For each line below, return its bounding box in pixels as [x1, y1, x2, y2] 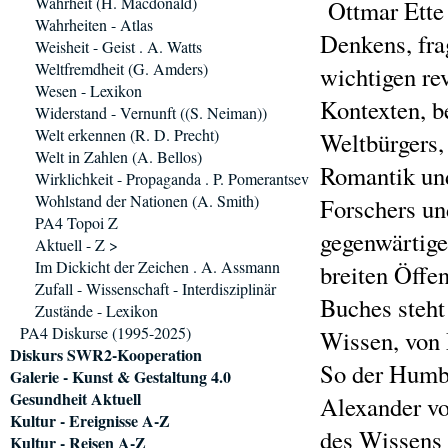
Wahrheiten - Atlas [35, 14, 153, 35]
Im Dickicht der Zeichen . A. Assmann [35, 256, 280, 277]
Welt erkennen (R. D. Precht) [35, 124, 219, 145]
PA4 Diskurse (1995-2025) [20, 322, 191, 343]
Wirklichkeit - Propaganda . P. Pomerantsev [35, 168, 309, 189]
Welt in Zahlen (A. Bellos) [35, 146, 202, 167]
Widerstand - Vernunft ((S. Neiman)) [35, 102, 267, 123]
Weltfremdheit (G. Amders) [35, 58, 208, 79]
